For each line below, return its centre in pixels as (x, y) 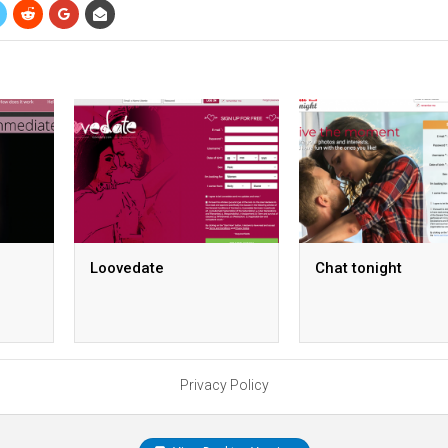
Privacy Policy (224, 385)
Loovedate (127, 267)
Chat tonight (358, 267)
